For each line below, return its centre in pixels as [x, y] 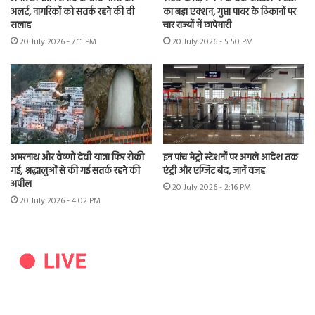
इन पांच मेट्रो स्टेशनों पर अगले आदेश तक [231, 157]
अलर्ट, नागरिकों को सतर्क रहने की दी [72, 13]
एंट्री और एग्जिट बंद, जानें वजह [214, 171]
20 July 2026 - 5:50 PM [213, 43]
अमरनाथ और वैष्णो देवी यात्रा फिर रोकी [77, 157]
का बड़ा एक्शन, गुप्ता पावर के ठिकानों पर [230, 13]
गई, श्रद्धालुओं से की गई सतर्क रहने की [75, 171]
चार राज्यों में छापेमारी [197, 26]
